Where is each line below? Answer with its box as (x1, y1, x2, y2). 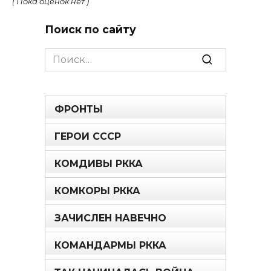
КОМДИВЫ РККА (54, 157, 143, 169)
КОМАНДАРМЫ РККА (54, 239, 166, 251)
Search (44, 48, 78, 60)
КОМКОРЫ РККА (54, 184, 140, 197)
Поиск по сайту (45, 23, 136, 36)
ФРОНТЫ (54, 103, 103, 115)
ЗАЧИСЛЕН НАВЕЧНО (54, 212, 166, 224)
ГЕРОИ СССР (54, 130, 121, 142)
